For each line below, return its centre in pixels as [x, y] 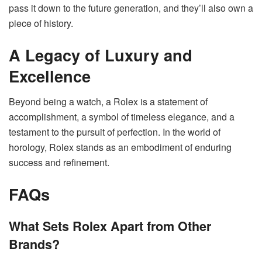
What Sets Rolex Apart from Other [110, 226]
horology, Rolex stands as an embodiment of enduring [120, 147]
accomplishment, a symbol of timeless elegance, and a [122, 117]
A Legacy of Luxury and [101, 54]
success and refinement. [59, 163]
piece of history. [42, 23]
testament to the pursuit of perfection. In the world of [115, 132]
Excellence [50, 75]
